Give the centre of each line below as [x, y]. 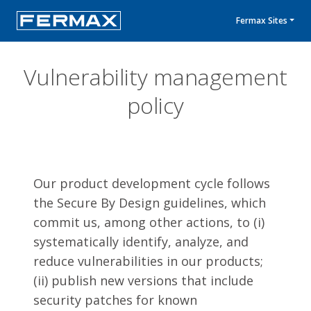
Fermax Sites [261, 20]
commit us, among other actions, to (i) [149, 222]
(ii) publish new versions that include [143, 280]
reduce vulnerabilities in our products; [148, 261]
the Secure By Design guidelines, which [150, 203]
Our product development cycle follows [152, 183]
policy [155, 105]
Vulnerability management [155, 77]
